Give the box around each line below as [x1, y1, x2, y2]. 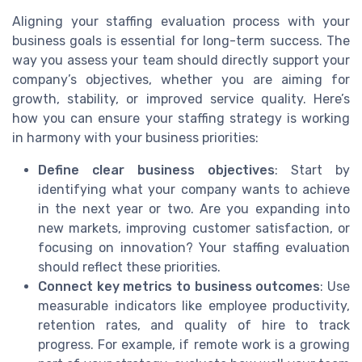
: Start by [275, 162, 350, 179]
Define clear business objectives [38, 162, 275, 179]
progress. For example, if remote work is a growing [38, 337, 350, 353]
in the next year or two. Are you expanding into [38, 201, 350, 217]
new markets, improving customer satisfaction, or [38, 221, 350, 237]
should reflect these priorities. [38, 259, 221, 276]
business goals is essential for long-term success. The [12, 33, 350, 49]
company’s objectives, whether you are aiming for [12, 72, 350, 88]
